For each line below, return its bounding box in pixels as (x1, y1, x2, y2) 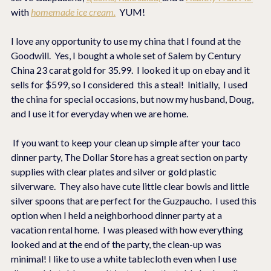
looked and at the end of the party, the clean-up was (11, 238, 223, 250)
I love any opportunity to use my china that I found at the (11, 35, 243, 47)
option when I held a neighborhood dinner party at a (11, 209, 224, 221)
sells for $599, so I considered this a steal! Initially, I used (11, 79, 249, 91)
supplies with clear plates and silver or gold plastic (11, 166, 218, 178)
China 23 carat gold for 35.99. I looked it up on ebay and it (11, 64, 252, 76)
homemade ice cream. (31, 6, 116, 18)
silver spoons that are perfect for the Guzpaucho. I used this (11, 195, 258, 207)
